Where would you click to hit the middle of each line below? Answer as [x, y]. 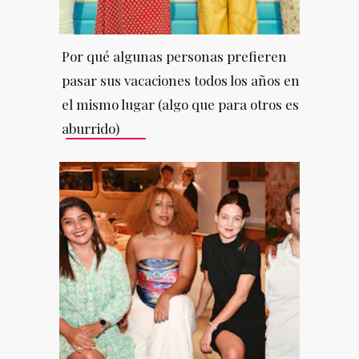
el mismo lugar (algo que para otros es [180, 104]
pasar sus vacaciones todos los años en [180, 80]
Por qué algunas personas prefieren [174, 56]
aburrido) [90, 128]
